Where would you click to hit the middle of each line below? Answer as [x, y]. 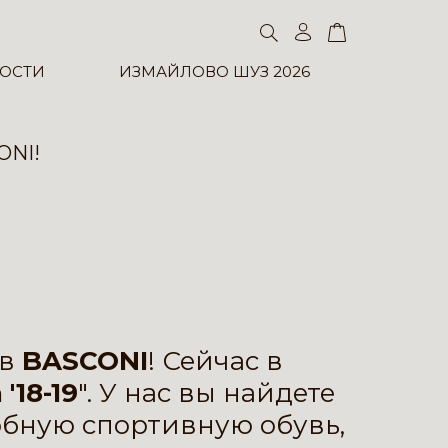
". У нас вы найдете [206, 393]
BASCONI [85, 361]
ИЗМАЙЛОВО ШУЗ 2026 [214, 72]
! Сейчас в [215, 361]
